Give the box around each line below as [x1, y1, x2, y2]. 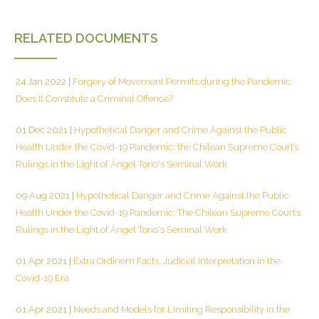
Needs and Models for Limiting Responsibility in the [71, 303, 290, 315]
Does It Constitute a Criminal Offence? [16, 93, 173, 104]
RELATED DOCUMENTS [14, 30, 158, 46]
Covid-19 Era [16, 272, 69, 283]
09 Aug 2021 [16, 189, 70, 201]
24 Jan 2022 [16, 75, 66, 87]
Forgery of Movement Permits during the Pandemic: [70, 75, 293, 87]
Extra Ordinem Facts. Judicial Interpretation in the [71, 255, 281, 266]
